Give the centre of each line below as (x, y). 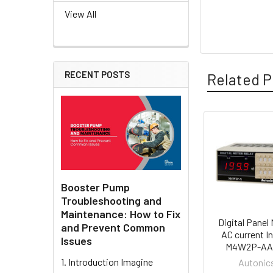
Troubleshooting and (111, 200)
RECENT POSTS (97, 75)
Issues (76, 240)
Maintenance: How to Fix (121, 214)
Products (231, 161)
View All (80, 14)
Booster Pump (95, 187)
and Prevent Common (113, 227)
